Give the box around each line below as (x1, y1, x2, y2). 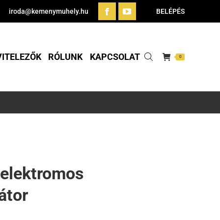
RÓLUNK (48, 52, 83, 62)
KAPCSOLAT (89, 52, 140, 62)
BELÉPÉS (156, 7, 185, 15)
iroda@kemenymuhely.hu (9, 7, 88, 15)
